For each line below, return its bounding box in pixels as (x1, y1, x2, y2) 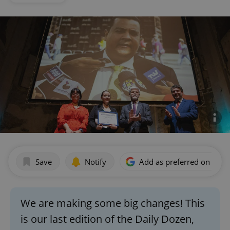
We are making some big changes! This (21, 196, 205, 210)
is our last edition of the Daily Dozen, (21, 212, 194, 226)
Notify (85, 156, 106, 167)
